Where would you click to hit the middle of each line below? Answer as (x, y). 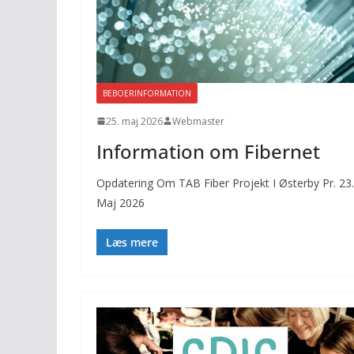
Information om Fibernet (208, 151)
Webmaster (198, 121)
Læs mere (132, 242)
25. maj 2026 (134, 121)
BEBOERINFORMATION (147, 93)
